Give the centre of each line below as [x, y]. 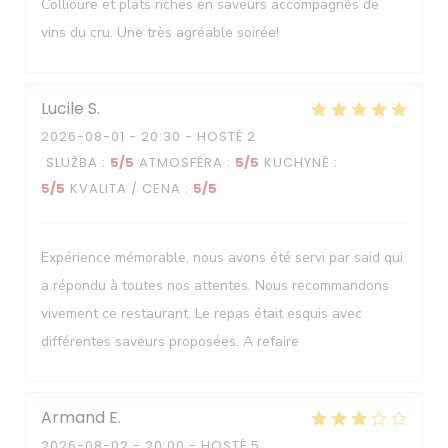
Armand [73, 417]
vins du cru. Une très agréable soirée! [160, 32]
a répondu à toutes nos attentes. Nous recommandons [215, 285]
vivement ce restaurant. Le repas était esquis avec [201, 313]
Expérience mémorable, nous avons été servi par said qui [222, 257]
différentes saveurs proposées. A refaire [170, 341]
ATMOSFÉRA [181, 162]
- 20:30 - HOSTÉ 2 [190, 136]
